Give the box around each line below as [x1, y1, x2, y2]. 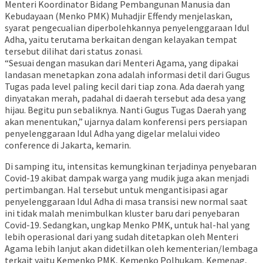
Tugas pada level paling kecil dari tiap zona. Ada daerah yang [5, 80, 245, 93]
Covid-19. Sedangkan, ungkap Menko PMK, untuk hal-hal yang [5, 219, 250, 231]
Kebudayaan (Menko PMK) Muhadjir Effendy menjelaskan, [5, 10, 232, 22]
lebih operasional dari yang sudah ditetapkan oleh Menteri [5, 231, 238, 243]
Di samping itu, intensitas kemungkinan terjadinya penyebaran [5, 160, 257, 173]
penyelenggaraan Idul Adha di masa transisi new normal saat [5, 195, 248, 208]
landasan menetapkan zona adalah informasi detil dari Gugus [5, 69, 250, 81]
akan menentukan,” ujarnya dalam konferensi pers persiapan [5, 116, 247, 128]
